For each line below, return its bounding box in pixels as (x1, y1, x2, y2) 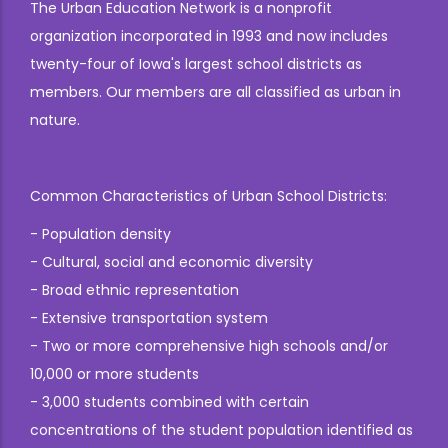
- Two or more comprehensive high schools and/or (30, 336, 388, 356)
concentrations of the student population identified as (30, 420, 413, 440)
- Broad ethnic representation (30, 280, 239, 300)
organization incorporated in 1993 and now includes (30, 26, 388, 46)
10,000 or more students (30, 364, 199, 384)
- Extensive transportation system (30, 308, 268, 328)
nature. (30, 110, 80, 130)
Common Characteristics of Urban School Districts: (30, 186, 387, 206)
